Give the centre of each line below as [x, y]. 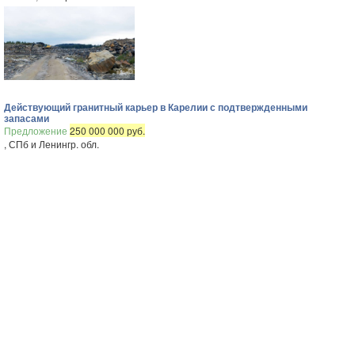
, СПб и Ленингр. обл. [52, 144]
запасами [27, 118]
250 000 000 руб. [107, 130]
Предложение [37, 130]
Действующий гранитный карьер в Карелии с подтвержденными [156, 107]
